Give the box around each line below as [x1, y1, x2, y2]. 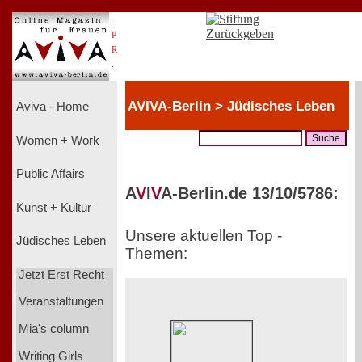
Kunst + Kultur [16, 200, 91, 214]
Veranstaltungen [18, 295, 103, 309]
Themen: [125, 244, 187, 262]
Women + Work [16, 133, 99, 147]
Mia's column [18, 322, 89, 335]
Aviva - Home [16, 100, 89, 114]
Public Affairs [16, 167, 85, 181]
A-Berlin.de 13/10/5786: [161, 184, 339, 203]
